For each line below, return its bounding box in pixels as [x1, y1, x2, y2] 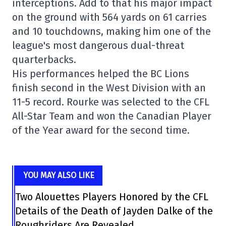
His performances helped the [12, 68, 150, 80]
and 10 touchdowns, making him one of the [12, 25, 211, 37]
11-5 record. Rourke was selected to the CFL [12, 96, 209, 108]
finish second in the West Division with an [12, 82, 206, 94]
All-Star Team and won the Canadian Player [12, 110, 211, 122]
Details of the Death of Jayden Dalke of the [15, 205, 213, 217]
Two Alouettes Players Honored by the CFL [15, 191, 209, 203]
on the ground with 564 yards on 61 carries [12, 11, 207, 23]
